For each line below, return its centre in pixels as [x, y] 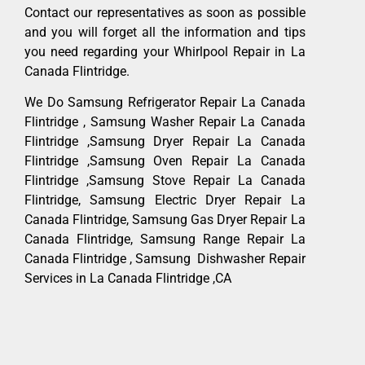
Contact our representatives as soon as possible [165, 12]
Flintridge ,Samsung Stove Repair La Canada [165, 181]
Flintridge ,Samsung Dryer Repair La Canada [165, 142]
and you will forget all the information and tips [165, 32]
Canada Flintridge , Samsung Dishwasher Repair [165, 259]
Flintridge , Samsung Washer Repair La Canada [165, 122]
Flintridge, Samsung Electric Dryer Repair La [165, 200]
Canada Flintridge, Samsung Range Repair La [165, 240]
